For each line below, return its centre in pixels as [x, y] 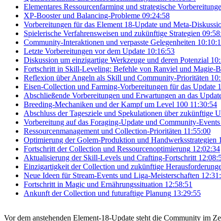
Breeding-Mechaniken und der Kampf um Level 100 [106, 105]
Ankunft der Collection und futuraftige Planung [97, 193]
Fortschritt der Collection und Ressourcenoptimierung [107, 149]
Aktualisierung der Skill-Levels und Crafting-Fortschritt [110, 158]
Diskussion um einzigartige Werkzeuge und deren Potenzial [116, 60]
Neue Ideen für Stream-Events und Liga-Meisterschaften [111, 176]
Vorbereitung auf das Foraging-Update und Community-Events [122, 122]
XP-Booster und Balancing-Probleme [82, 16]
